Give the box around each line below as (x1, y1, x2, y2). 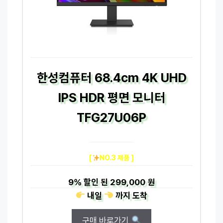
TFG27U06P (77, 110, 146, 125)
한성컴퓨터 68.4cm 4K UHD (36, 70, 187, 85)
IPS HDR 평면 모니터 (58, 90, 165, 105)
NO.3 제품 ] (100, 153, 134, 162)
